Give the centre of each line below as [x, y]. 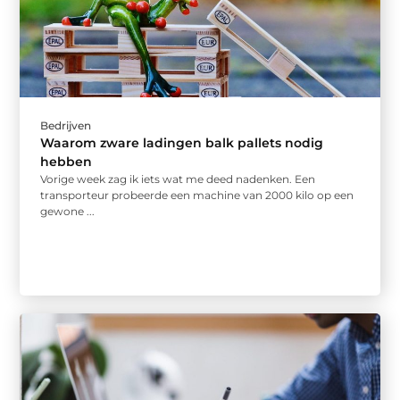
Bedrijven [66, 125]
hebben [67, 161]
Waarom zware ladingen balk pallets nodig [182, 142]
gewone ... [68, 211]
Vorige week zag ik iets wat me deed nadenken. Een [178, 179]
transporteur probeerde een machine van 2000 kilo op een [197, 195]
